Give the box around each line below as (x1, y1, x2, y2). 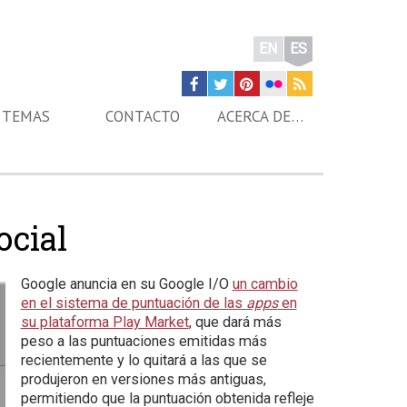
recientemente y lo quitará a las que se (20, 352, 267, 369)
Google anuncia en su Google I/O (20, 275, 233, 293)
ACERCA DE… (217, 106, 304, 126)
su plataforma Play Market (20, 313, 189, 331)
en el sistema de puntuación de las (20, 294, 246, 312)
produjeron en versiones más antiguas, (20, 371, 266, 388)
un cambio (232, 275, 298, 293)
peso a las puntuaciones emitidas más (20, 333, 267, 350)
